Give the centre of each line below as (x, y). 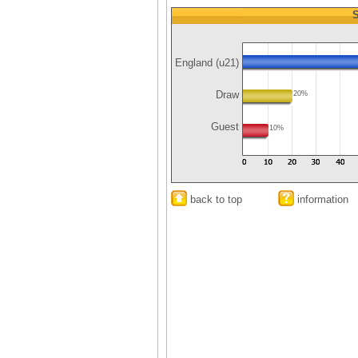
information (321, 199)
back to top (215, 199)
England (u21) (207, 63)
